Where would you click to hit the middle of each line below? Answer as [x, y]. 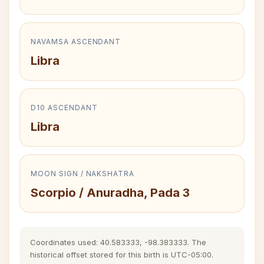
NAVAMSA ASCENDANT [76, 42]
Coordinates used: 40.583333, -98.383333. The [118, 242]
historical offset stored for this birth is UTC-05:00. [122, 255]
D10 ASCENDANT [64, 108]
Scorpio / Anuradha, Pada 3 [110, 193]
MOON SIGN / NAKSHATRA [83, 174]
